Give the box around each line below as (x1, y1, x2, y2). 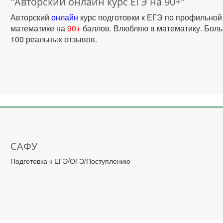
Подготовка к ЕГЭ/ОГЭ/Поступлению (10, 155, 131, 166)
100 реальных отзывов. (10, 33, 100, 45)
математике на (10, 22, 66, 34)
